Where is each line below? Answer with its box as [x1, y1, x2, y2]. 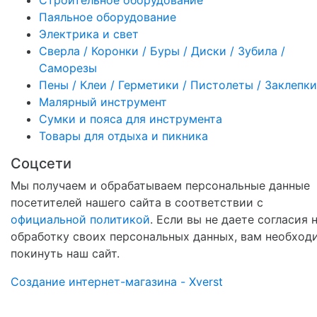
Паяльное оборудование [39, 10, 176, 25]
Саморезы [39, 61, 97, 76]
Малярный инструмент [39, 95, 167, 110]
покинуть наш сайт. [11, 246, 120, 261]
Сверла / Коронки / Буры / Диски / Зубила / [39, 44, 285, 59]
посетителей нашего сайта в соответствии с [11, 195, 263, 210]
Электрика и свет [39, 27, 139, 42]
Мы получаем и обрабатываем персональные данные [11, 178, 310, 193]
